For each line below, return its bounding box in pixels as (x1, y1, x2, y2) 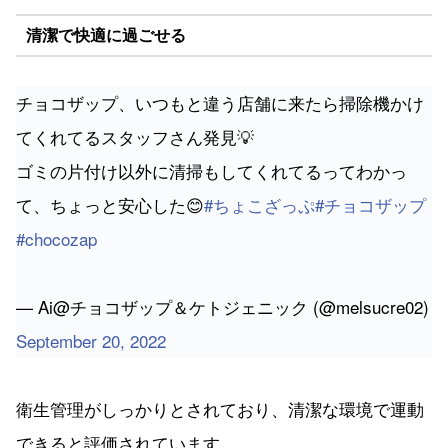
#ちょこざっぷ (204, 191, 315, 217)
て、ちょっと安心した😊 (16, 191, 204, 217)
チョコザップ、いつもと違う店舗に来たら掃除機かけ (16, 89, 424, 115)
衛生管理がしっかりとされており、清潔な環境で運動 (16, 395, 424, 421)
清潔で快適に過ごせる (25, 23, 186, 47)
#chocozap (16, 225, 97, 251)
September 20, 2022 (16, 327, 166, 353)
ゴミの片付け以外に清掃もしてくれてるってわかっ (16, 157, 407, 183)
